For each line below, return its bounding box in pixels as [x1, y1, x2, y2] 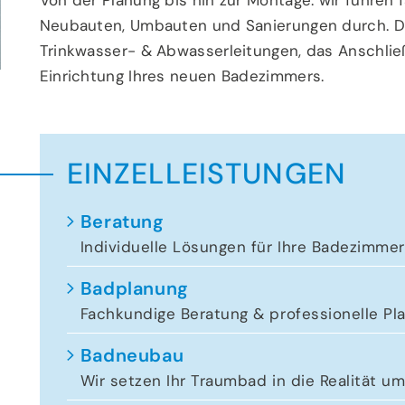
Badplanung [80, 276, 189, 300]
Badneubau [80, 343, 184, 367]
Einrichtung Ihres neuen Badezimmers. [39, 65, 325, 86]
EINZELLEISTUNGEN [66, 154, 346, 193]
